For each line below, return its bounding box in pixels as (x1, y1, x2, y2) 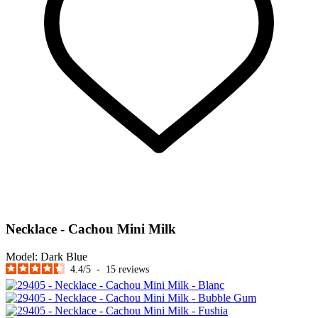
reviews (119, 263, 149, 275)
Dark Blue (40, 250, 87, 263)
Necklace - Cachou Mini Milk (6, 221, 176, 237)
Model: (6, 250, 38, 263)
